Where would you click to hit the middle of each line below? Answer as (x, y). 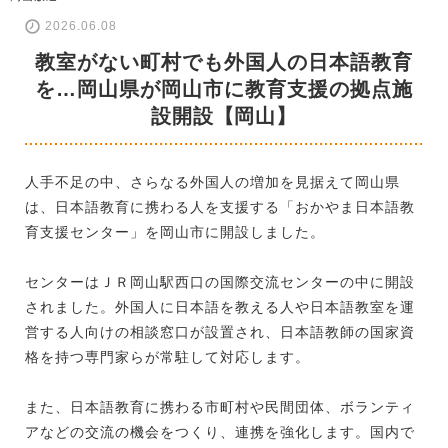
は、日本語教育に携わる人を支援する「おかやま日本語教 (220, 206)
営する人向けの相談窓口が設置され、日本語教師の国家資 (220, 331)
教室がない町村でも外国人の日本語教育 (224, 61)
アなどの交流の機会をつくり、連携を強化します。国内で (220, 431)
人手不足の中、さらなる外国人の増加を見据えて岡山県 (212, 181)
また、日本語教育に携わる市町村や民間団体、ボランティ (220, 406)
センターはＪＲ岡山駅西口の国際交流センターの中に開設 (220, 281)
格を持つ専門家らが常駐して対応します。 (167, 356)
